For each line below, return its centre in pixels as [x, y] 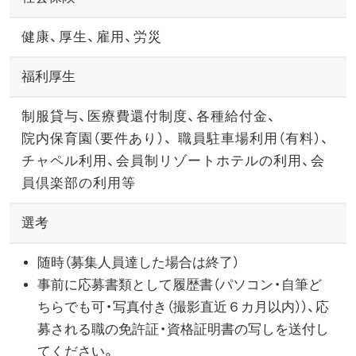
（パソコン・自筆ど [267, 284]
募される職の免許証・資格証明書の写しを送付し [183, 329]
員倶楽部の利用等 [78, 183]
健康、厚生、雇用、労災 [91, 37]
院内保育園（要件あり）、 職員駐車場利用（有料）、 [175, 138]
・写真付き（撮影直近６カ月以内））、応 [217, 307]
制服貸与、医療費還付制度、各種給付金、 [149, 116]
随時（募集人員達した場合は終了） [138, 262]
